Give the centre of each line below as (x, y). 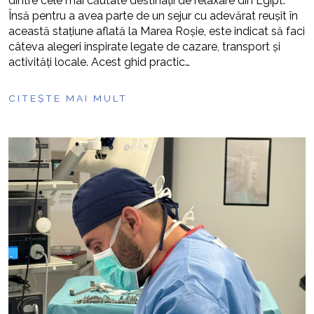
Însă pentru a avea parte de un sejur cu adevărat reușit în (153, 16)
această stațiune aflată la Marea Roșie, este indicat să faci (157, 31)
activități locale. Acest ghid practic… (99, 62)
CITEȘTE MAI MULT (68, 98)
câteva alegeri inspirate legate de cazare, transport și (144, 47)
